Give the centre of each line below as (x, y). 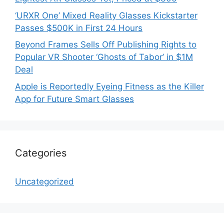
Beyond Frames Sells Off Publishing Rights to (106, 45)
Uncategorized (44, 181)
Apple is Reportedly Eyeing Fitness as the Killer (109, 86)
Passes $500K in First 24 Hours (79, 28)
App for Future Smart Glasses (74, 99)
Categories (41, 153)
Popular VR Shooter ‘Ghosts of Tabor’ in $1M (104, 57)
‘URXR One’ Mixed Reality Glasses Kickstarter (106, 15)
